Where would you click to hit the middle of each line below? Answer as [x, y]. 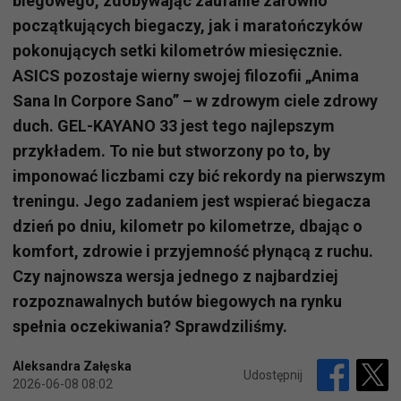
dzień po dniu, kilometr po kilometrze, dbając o [188, 226]
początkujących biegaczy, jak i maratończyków [188, 26]
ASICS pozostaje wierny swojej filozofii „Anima [186, 76]
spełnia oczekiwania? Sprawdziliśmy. [150, 327]
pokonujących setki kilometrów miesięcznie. [178, 51]
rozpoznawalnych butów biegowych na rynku [177, 302]
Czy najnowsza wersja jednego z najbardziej [175, 277]
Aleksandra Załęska [72, 367]
